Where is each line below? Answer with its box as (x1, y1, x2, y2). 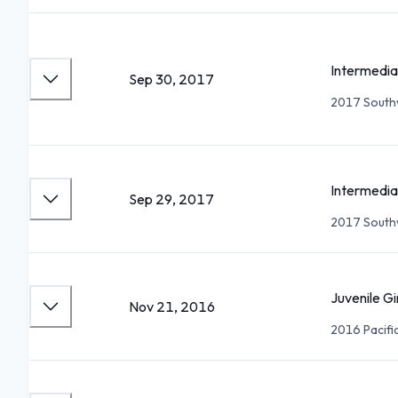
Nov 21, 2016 (129, 298, 215, 315)
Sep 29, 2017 (129, 190, 214, 208)
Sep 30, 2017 (129, 70, 214, 88)
